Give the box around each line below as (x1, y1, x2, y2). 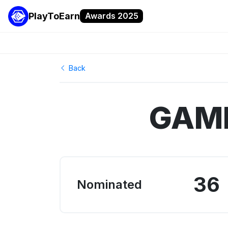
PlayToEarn (28, 11, 80, 21)
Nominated (77, 177, 142, 192)
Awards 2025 (84, 11, 138, 21)
